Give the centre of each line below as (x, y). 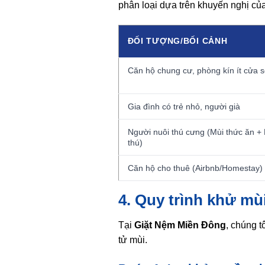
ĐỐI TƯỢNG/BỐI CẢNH (177, 41)
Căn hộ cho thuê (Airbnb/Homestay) (195, 168)
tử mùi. (132, 240)
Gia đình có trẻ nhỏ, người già (184, 106)
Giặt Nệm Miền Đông (180, 225)
